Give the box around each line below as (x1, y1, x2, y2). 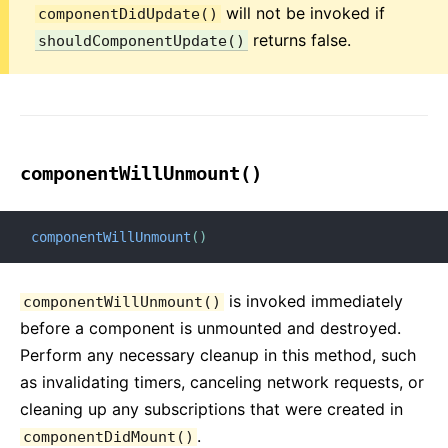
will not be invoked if (221, 3, 385, 23)
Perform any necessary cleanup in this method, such (20, 345, 416, 365)
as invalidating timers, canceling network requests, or (20, 372, 424, 392)
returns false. (248, 30, 351, 50)
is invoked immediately (224, 291, 403, 311)
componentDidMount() (23, 428, 194, 446)
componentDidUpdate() (38, 5, 218, 23)
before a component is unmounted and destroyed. (20, 318, 401, 338)
